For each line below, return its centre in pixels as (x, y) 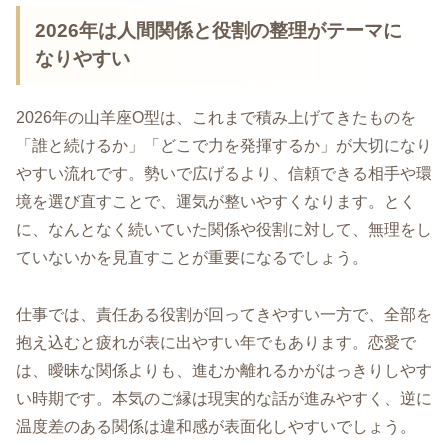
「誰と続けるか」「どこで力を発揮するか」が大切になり (224, 146)
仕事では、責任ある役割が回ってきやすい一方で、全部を (224, 314)
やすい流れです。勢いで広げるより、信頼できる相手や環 (224, 174)
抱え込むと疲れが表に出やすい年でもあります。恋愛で (216, 342)
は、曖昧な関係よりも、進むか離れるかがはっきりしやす (224, 370)
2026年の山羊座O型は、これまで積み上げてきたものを (216, 118)
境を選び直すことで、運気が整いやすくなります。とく (216, 202)
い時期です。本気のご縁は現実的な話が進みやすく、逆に (224, 398)
